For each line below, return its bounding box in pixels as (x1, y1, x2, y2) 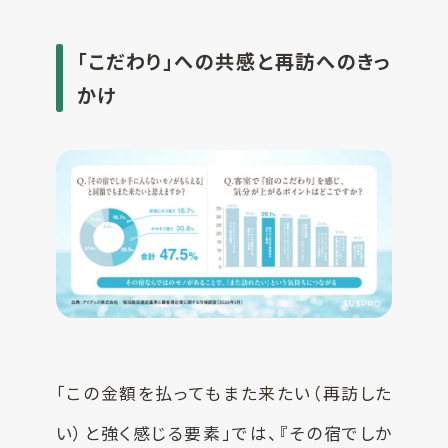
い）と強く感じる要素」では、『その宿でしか (55, 420, 393, 445)
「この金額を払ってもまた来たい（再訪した (55, 380, 393, 405)
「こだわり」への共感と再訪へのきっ (77, 46, 393, 75)
